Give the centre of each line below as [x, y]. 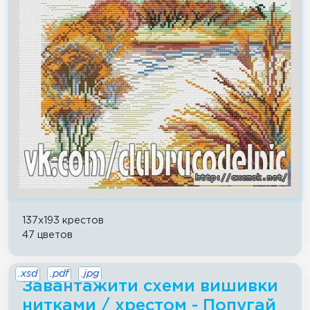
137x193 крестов [63, 220]
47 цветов [47, 235]
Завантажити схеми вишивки [150, 286]
